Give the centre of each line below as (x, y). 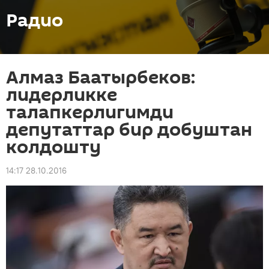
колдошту (53, 147)
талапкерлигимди (90, 113)
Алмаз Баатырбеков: (101, 78)
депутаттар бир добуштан (129, 130)
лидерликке (62, 95)
